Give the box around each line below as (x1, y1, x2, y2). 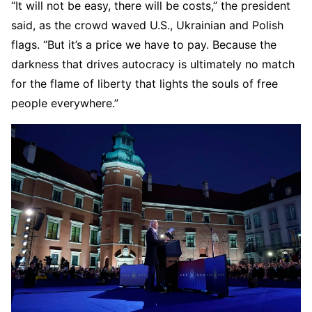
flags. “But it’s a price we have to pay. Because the (11, 37, 276, 52)
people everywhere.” (11, 95, 118, 110)
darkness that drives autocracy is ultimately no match (11, 56, 295, 71)
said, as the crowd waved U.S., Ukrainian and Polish (11, 17, 283, 32)
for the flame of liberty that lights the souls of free (11, 76, 278, 91)
